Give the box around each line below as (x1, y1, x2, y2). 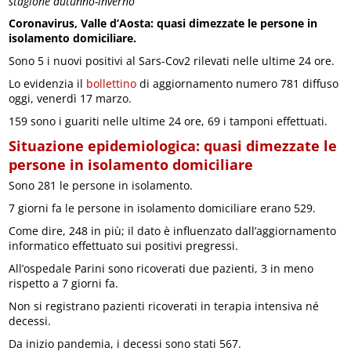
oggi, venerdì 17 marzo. (9, 90, 132, 106)
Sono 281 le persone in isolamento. (9, 177, 194, 193)
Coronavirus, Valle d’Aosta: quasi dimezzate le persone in (9, 15, 318, 31)
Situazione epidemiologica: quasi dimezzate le (9, 136, 338, 155)
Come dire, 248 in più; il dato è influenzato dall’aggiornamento (9, 223, 337, 238)
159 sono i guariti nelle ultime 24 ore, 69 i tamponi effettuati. (9, 113, 328, 128)
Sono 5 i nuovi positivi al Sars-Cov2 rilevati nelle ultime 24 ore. (9, 52, 335, 68)
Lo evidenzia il (9, 75, 87, 91)
